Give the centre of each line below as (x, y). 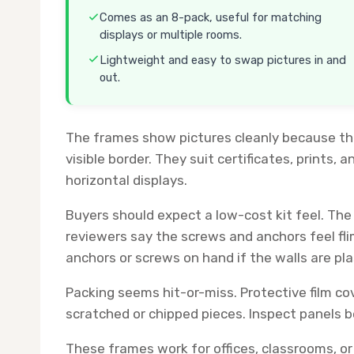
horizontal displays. (126, 181)
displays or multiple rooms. (171, 34)
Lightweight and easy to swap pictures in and (223, 60)
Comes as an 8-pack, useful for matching (211, 17)
